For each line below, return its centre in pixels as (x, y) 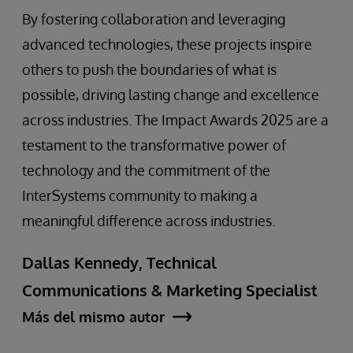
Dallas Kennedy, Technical (119, 262)
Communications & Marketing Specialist (170, 290)
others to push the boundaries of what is (149, 69)
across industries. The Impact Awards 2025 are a (175, 119)
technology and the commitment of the (146, 170)
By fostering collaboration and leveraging (154, 19)
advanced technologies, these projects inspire (167, 44)
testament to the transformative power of (154, 145)
